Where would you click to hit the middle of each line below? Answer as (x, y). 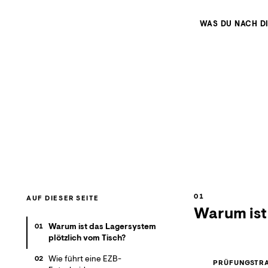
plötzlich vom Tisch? (87, 238)
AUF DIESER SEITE (63, 199)
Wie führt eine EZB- (85, 259)
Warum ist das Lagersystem (102, 226)
